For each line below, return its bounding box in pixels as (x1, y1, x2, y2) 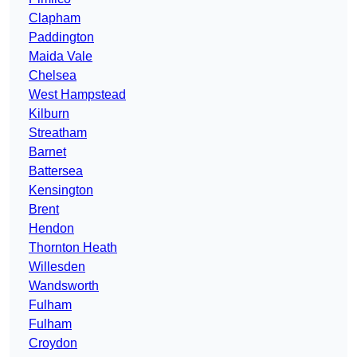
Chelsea (29, 69, 76, 83)
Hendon (29, 222, 74, 236)
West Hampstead (29, 88, 126, 102)
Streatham (29, 126, 87, 140)
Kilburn (29, 107, 69, 121)
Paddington (29, 30, 94, 45)
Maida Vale (29, 49, 92, 64)
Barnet (29, 145, 66, 159)
